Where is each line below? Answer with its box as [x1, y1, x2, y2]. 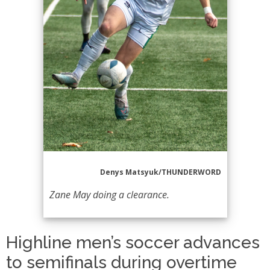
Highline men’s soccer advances [6, 233, 260, 253]
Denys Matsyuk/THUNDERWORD [99, 167, 221, 177]
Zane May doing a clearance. [49, 188, 169, 201]
